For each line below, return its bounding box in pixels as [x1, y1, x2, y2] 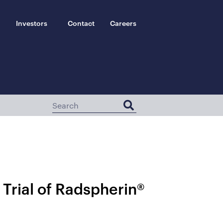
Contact [67, 18, 95, 27]
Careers [110, 18, 136, 27]
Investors [15, 18, 47, 27]
